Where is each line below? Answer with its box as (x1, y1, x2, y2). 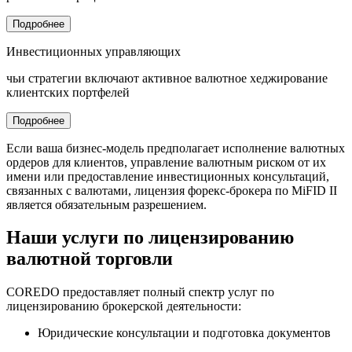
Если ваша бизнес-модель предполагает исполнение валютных (6, 141, 345, 155)
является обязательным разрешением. (6, 197, 207, 211)
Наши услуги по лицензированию (6, 227, 294, 248)
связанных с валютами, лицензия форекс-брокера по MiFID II (6, 183, 337, 197)
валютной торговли (6, 248, 173, 269)
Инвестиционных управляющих (6, 44, 181, 58)
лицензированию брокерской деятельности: (6, 299, 241, 313)
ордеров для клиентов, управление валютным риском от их (6, 155, 326, 169)
